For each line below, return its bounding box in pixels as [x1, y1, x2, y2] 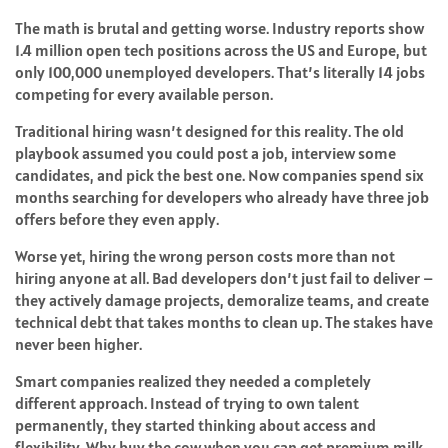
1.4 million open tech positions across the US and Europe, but [15, 40, 427, 61]
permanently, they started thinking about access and [15, 415, 376, 436]
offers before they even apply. [15, 209, 219, 230]
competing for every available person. [15, 84, 273, 105]
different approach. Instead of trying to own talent [15, 393, 359, 414]
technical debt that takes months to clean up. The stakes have [15, 312, 433, 333]
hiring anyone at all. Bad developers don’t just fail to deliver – [15, 268, 433, 289]
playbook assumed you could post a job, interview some [15, 143, 396, 164]
